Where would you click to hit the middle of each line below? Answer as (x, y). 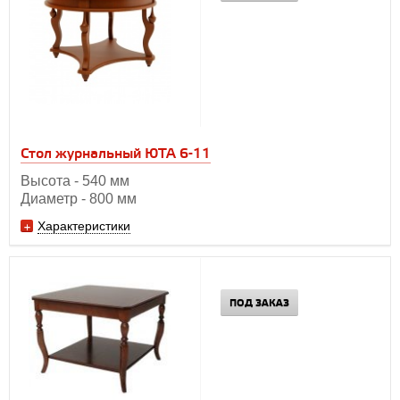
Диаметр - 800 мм (79, 198)
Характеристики (84, 225)
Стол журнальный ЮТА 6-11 (116, 154)
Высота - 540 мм (75, 180)
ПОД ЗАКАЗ (259, 303)
